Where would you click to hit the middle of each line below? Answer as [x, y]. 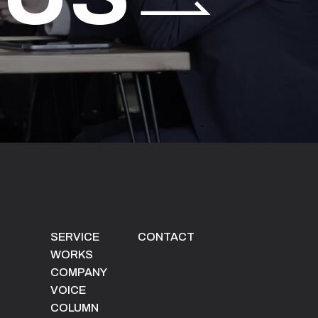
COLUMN [75, 308]
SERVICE [75, 237]
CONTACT [166, 237]
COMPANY [79, 272]
